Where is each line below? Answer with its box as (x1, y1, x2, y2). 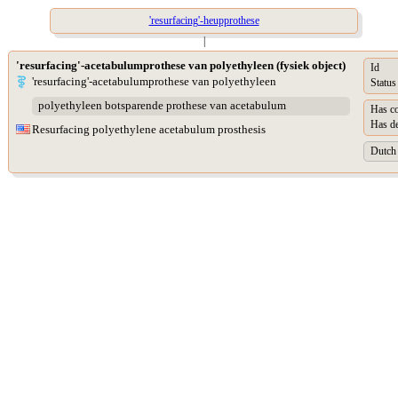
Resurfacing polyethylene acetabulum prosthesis (32, 123, 266, 136)
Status (370, 76, 396, 90)
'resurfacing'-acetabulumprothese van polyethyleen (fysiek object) (16, 59, 346, 72)
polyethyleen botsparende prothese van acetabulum (37, 99, 286, 113)
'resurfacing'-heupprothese (148, 14, 259, 27)
